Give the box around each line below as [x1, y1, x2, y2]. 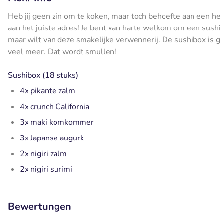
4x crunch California [20, 101, 89, 112]
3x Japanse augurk [20, 133, 86, 144]
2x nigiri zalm [20, 148, 67, 160]
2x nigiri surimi [20, 164, 72, 175]
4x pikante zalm [20, 85, 75, 97]
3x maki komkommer [20, 117, 94, 128]
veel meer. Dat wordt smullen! [8, 46, 116, 57]
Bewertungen [8, 200, 71, 214]
